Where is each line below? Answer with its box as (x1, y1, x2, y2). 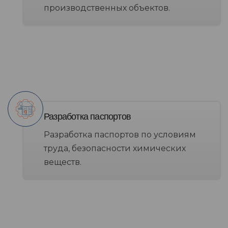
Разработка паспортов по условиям (44, 130, 196, 140)
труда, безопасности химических (44, 144, 186, 154)
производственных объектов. (44, 3, 170, 13)
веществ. (44, 157, 81, 167)
